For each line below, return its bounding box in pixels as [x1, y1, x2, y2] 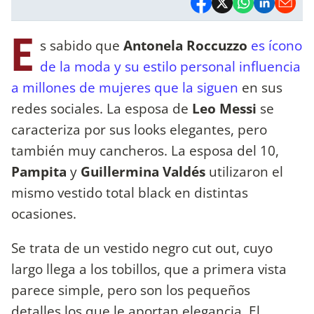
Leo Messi [189, 98, 257, 118]
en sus [238, 77, 282, 97]
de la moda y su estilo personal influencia [40, 56, 301, 76]
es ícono [251, 35, 302, 55]
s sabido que [40, 35, 120, 55]
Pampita [11, 161, 67, 181]
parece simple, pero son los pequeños [11, 280, 250, 299]
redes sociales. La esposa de [11, 98, 189, 118]
